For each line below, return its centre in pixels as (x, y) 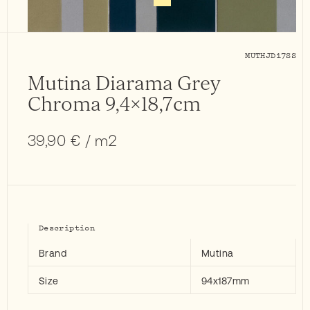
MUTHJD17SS (271, 55)
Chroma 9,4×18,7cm (114, 104)
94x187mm (226, 281)
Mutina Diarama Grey (124, 83)
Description (67, 227)
